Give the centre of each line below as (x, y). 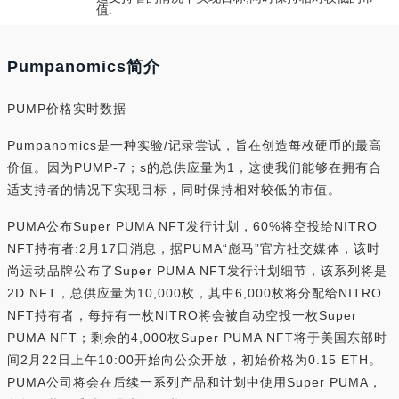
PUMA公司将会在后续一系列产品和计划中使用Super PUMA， (195, 382)
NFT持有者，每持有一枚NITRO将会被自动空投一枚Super (182, 315)
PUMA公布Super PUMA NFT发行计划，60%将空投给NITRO (192, 226)
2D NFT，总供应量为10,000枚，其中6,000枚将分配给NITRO (195, 293)
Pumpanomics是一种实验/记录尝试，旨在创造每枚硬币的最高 (195, 145)
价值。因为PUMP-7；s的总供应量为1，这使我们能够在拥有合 (195, 167)
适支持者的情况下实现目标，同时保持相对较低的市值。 (174, 190)
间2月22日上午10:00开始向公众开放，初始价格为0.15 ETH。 (195, 360)
